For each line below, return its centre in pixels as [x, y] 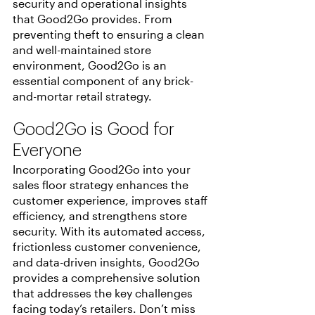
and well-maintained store [83, 50]
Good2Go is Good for [96, 130]
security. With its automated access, [110, 231]
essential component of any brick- [103, 81]
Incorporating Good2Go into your [103, 169]
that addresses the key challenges [104, 293]
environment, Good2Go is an [91, 65]
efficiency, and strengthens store [101, 216]
